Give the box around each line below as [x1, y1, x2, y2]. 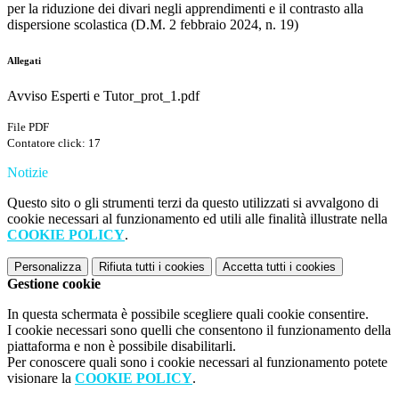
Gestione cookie [7, 276, 101, 292]
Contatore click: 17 [7, 136, 101, 151]
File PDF [7, 120, 49, 134]
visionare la [7, 370, 75, 387]
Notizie [7, 165, 48, 181]
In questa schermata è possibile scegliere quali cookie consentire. [7, 306, 369, 322]
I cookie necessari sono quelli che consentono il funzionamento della [7, 322, 391, 338]
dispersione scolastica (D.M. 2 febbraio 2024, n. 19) [7, 17, 298, 33]
